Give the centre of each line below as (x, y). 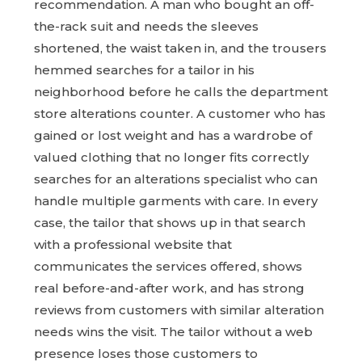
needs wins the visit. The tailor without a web (173, 331)
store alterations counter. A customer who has (180, 113)
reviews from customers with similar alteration (179, 309)
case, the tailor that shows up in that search (170, 222)
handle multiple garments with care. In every (176, 200)
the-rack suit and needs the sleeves (146, 26)
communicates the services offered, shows (168, 266)
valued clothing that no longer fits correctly (171, 157)
